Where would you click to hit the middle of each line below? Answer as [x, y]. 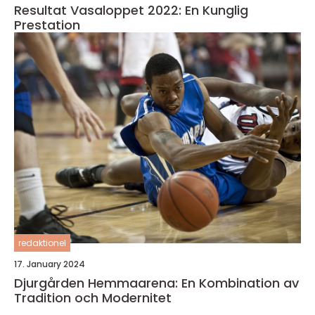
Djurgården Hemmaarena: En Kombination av [156, 283]
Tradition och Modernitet [93, 297]
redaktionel [42, 243]
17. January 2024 [50, 264]
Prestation [47, 25]
